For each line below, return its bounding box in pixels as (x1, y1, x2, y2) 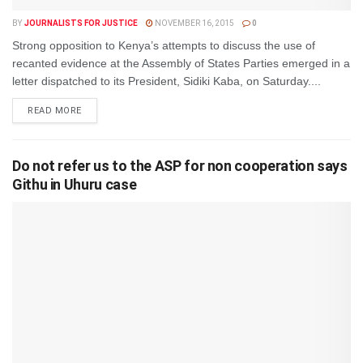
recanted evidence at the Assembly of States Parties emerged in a (12, 57, 350, 70)
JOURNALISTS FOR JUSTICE (23, 19, 138, 28)
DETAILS (80, 105, 121, 115)
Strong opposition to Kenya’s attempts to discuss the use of (12, 39, 315, 52)
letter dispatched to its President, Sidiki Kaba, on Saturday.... (12, 75, 321, 88)
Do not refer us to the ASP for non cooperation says (12, 157, 348, 174)
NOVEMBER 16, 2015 (152, 19, 234, 28)
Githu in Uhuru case (12, 176, 137, 193)
